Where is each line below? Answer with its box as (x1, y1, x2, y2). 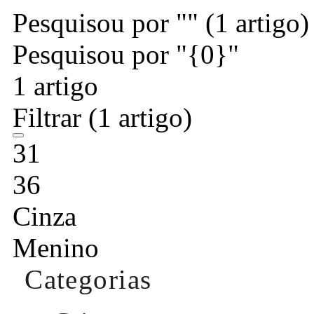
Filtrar (13, 102, 88, 132)
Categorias (25, 264, 152, 294)
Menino (13, 232, 99, 263)
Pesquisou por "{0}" (13, 39, 239, 69)
